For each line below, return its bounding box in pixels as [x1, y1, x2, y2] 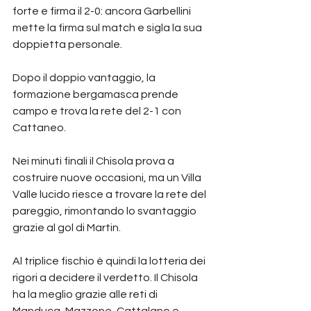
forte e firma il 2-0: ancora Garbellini [12, 5, 193, 17]
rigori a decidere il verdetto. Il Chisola [12, 271, 200, 283]
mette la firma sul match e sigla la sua [12, 22, 204, 33]
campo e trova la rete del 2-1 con [12, 105, 183, 117]
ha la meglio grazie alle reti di [12, 288, 160, 300]
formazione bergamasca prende [12, 88, 180, 100]
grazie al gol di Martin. [12, 221, 121, 233]
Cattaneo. [12, 121, 66, 133]
